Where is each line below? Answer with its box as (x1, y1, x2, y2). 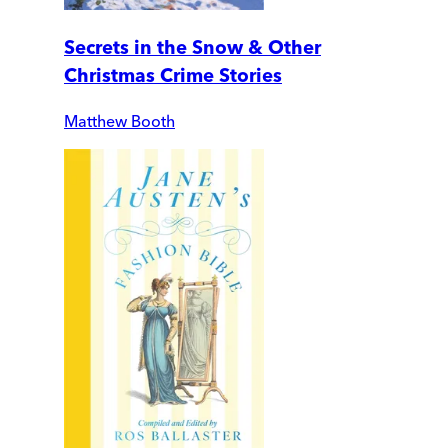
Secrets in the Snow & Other (64, 36, 321, 60)
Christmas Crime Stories (64, 64, 282, 88)
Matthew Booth (64, 110, 175, 131)
